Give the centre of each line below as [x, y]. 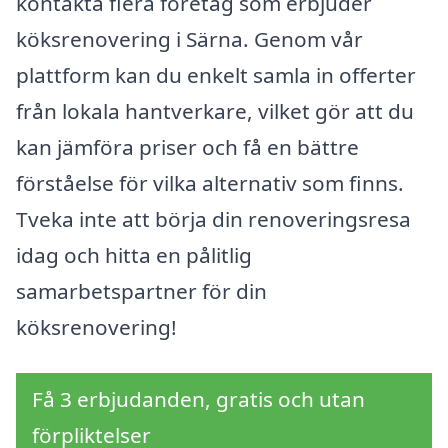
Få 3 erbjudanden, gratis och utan [198, 398]
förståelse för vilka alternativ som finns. [210, 183]
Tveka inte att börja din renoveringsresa [213, 219]
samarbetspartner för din [141, 291]
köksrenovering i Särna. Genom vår [189, 39]
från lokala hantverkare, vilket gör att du [215, 111]
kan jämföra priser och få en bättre [187, 147]
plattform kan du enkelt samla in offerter [216, 75]
